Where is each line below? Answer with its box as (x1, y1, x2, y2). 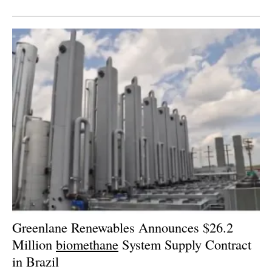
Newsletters (107, 12, 177, 30)
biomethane (56, 235, 118, 254)
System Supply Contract (118, 235, 251, 254)
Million (12, 235, 56, 254)
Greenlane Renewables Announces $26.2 (12, 218, 233, 237)
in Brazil (12, 252, 59, 271)
